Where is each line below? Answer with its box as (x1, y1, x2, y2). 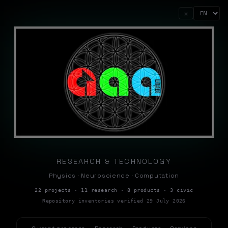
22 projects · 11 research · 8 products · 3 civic (35, 187, 193, 193)
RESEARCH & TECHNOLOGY (56, 157, 172, 166)
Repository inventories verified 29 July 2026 (42, 198, 186, 204)
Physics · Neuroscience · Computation (49, 172, 179, 180)
